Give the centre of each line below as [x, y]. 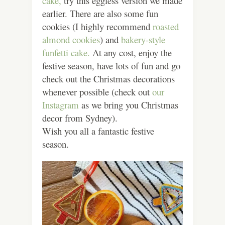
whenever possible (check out [97, 91]
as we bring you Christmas [129, 104]
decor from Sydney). [80, 118]
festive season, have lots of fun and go [111, 65]
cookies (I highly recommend [97, 26]
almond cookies [71, 39]
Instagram [61, 104]
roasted [166, 26]
